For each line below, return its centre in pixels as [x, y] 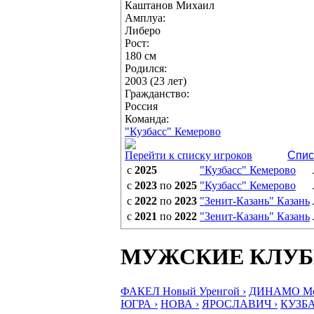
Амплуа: [145, 18]
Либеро [143, 30]
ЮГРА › [139, 303]
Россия [141, 106]
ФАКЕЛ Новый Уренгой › [183, 291]
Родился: [146, 68]
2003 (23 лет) [156, 81]
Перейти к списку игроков [189, 155]
